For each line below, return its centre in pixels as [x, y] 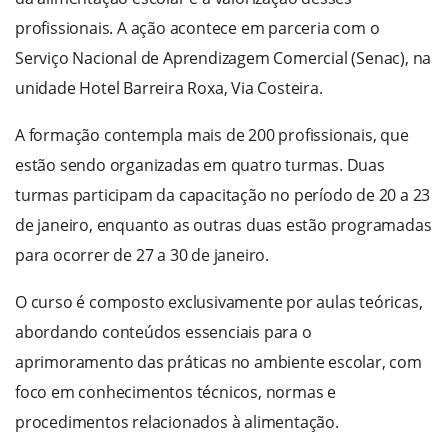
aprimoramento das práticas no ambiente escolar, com [218, 362]
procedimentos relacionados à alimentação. [177, 422]
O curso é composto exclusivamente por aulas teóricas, [219, 302]
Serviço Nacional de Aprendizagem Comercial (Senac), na [223, 58]
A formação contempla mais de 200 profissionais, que [212, 135]
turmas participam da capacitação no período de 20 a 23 [223, 195]
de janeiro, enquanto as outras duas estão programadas [223, 225]
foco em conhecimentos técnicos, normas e [175, 392]
